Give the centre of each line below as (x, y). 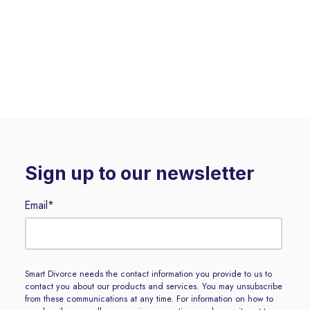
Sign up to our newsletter (139, 174)
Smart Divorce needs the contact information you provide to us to (148, 274)
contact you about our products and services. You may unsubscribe (153, 286)
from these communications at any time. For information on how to (149, 299)
